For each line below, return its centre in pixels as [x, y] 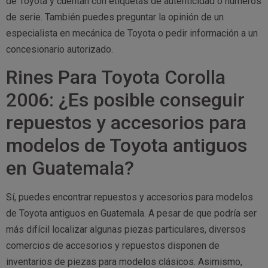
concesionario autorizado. [60, 49]
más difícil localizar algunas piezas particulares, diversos [126, 230]
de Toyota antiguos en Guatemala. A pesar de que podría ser [131, 214]
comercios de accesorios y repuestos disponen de [113, 246]
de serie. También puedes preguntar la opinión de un [115, 17]
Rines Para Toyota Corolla [116, 77]
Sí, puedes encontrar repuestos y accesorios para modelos [130, 197]
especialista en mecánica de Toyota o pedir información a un [132, 33]
